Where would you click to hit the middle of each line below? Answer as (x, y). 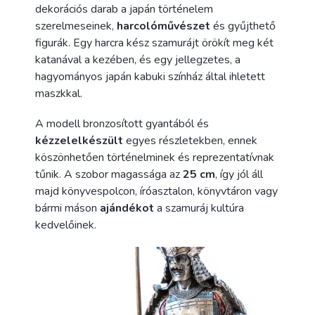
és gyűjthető (243, 26)
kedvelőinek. (66, 225)
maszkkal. (59, 93)
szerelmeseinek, (76, 26)
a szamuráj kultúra (199, 208)
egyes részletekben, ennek (190, 140)
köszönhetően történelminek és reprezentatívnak (155, 157)
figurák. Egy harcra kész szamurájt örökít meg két (154, 43)
